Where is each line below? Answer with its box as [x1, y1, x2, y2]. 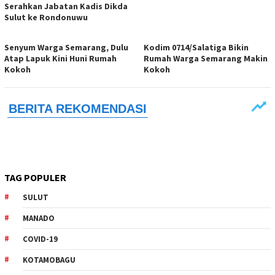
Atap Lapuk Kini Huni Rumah [4, 52, 117, 64]
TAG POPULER [4, 171, 66, 184]
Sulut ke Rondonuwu [4, 11, 88, 23]
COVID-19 [23, 233, 58, 244]
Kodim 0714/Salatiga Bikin [144, 41, 249, 53]
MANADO [23, 212, 55, 223]
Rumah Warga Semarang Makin [144, 52, 268, 64]
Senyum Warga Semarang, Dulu [4, 41, 128, 53]
